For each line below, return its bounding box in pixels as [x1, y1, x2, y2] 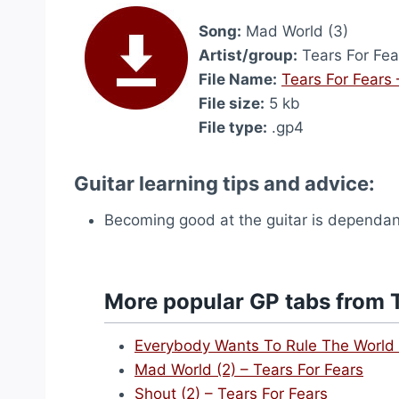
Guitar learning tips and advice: [74, 172, 375, 195]
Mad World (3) [241, 22, 348, 40]
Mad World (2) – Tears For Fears [134, 361, 363, 379]
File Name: [199, 70, 277, 88]
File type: [199, 118, 267, 136]
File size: [199, 94, 265, 112]
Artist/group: [199, 46, 297, 64]
